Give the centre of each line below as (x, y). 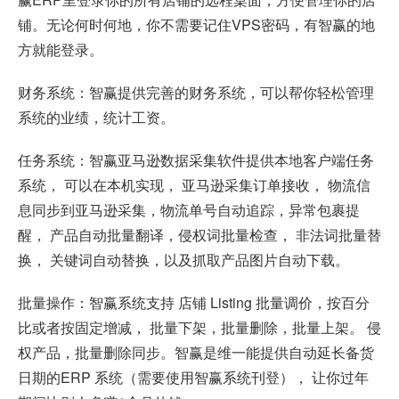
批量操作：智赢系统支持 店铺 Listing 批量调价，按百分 (194, 303)
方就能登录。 (61, 50)
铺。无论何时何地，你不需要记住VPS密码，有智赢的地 (196, 25)
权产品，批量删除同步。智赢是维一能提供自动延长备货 (196, 353)
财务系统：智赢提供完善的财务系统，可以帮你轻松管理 (196, 93)
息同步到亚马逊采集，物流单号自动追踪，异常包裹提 (189, 210)
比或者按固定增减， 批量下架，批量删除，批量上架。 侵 (199, 328)
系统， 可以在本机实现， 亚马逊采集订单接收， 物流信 (194, 185)
